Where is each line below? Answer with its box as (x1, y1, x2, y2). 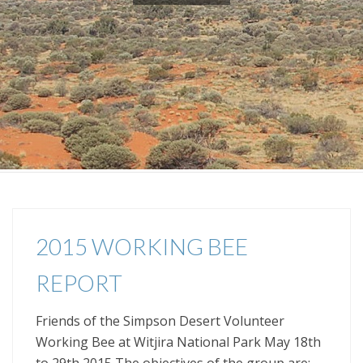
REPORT (36, 269, 122, 297)
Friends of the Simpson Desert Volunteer (36, 312, 284, 330)
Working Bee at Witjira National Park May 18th (36, 333, 321, 351)
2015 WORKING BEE (36, 233, 248, 260)
